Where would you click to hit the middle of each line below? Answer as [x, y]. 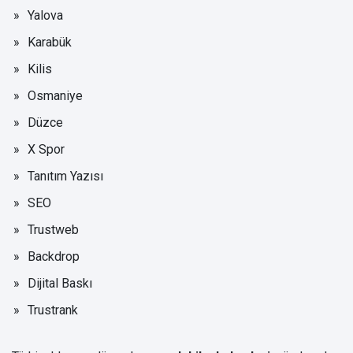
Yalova [45, 15]
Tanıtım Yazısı [65, 176]
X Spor [46, 149]
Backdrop [54, 256]
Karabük [50, 42]
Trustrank [53, 310]
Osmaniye [55, 95]
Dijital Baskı [60, 283]
